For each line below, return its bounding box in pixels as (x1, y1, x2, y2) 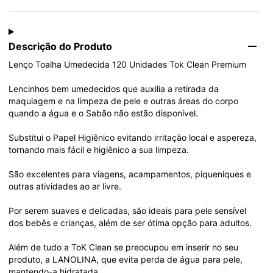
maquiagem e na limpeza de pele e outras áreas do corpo (9, 95, 241, 106)
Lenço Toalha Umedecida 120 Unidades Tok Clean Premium (9, 58, 246, 69)
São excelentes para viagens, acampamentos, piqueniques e (9, 168, 253, 179)
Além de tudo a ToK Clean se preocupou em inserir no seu (9, 241, 241, 252)
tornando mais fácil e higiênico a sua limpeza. (9, 144, 189, 155)
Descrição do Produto (9, 40, 112, 52)
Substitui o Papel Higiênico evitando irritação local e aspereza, (9, 132, 259, 143)
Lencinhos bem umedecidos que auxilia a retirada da (9, 83, 221, 94)
